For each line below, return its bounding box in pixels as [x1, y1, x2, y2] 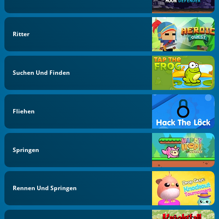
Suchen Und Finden [13, 68, 70, 77]
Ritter [13, 30, 30, 39]
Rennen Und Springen [13, 184, 77, 193]
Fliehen [13, 107, 35, 115]
